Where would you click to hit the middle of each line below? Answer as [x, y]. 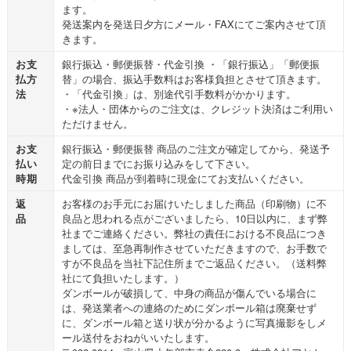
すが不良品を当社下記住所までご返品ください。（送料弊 [194, 262]
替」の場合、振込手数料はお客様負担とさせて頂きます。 [194, 78]
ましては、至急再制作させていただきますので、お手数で [194, 248]
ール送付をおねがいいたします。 [138, 337]
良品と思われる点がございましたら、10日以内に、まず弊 [194, 218]
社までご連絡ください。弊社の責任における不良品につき [194, 233]
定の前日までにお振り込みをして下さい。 [158, 163]
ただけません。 [97, 123]
